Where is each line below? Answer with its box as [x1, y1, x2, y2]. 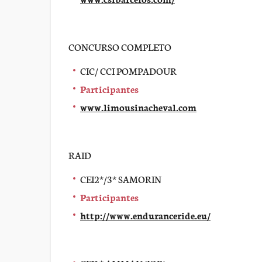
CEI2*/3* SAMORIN [80, 172, 161, 185]
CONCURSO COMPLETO [68, 40, 171, 53]
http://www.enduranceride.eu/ [80, 208, 211, 222]
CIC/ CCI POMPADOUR [80, 64, 177, 77]
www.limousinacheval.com [80, 100, 196, 113]
